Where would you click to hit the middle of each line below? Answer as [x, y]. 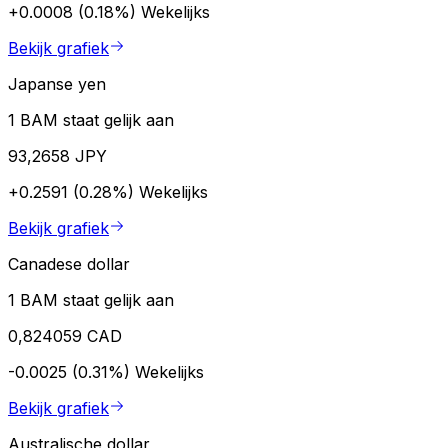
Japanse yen [57, 83]
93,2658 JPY [57, 155]
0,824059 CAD [65, 335]
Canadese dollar [69, 263]
